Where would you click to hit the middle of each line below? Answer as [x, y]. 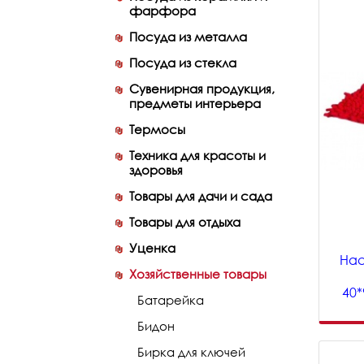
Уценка [152, 248]
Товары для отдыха [185, 222]
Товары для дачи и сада [201, 196]
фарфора [162, 11]
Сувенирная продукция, [202, 89]
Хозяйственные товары [198, 274]
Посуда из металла [188, 37]
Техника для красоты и [197, 155]
